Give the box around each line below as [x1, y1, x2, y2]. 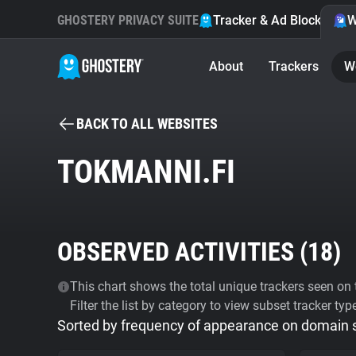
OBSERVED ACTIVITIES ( [57, 237, 308, 267]
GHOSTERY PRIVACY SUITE [57, 13, 199, 28]
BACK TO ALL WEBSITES [76, 115, 218, 132]
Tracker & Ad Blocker [213, 13, 333, 28]
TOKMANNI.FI [57, 153, 235, 191]
